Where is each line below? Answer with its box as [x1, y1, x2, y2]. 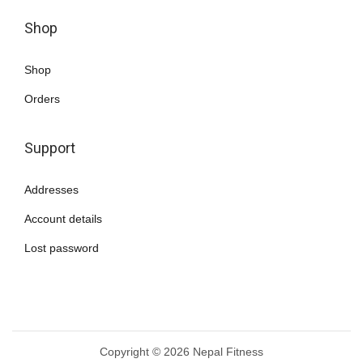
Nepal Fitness [193, 345, 263, 359]
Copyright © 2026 [100, 345, 193, 359]
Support [24, 139, 75, 157]
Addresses [24, 183, 79, 197]
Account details [24, 212, 102, 226]
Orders [24, 92, 60, 106]
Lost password [24, 241, 99, 255]
